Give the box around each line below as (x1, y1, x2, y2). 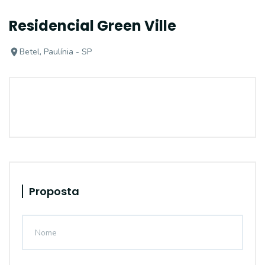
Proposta (29, 184, 79, 199)
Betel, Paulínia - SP (20, 46, 92, 57)
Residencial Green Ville (9, 16, 176, 35)
